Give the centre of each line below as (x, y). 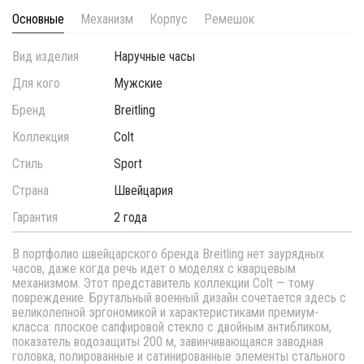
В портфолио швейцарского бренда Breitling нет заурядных (168, 254)
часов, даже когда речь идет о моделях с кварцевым (154, 269)
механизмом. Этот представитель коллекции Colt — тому (163, 284)
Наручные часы (155, 57)
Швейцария (144, 191)
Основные (38, 19)
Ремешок (229, 19)
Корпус (169, 19)
